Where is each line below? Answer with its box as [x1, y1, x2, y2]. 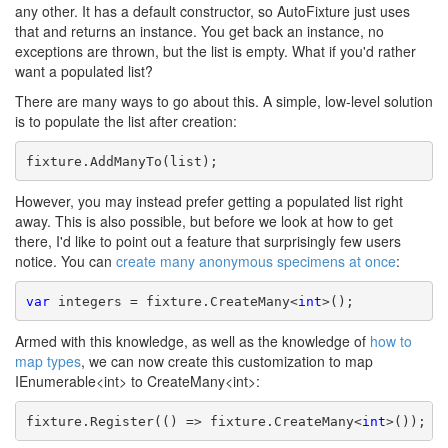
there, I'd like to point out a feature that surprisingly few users [15, 231, 401, 251]
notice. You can [15, 251, 116, 271]
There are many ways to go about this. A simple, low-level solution [15, 91, 433, 111]
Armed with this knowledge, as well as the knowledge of [15, 331, 370, 351]
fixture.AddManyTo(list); [25, 153, 218, 169]
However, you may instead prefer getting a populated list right [15, 191, 403, 211]
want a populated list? [15, 61, 153, 81]
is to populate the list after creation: [15, 111, 237, 131]
